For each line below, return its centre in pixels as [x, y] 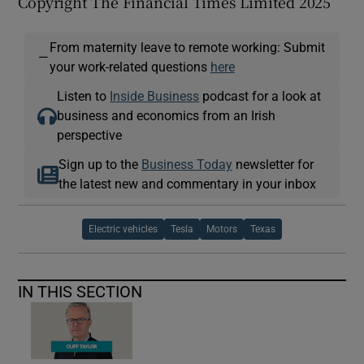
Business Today [186, 165]
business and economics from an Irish [167, 116]
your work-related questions [130, 67]
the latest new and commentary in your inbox [187, 184]
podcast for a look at [260, 96]
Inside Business [155, 96]
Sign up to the [100, 165]
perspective [90, 135]
